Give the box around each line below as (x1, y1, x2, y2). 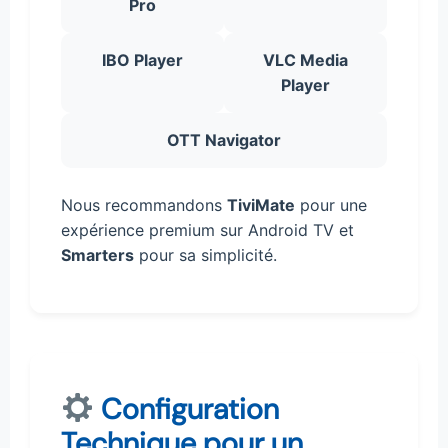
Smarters (61, 244, 134, 265)
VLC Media (263, 49, 348, 70)
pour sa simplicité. (134, 244, 277, 265)
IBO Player (102, 49, 183, 70)
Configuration (93, 389, 279, 428)
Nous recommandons (61, 194, 227, 215)
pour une (295, 194, 367, 215)
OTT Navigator (167, 129, 281, 150)
